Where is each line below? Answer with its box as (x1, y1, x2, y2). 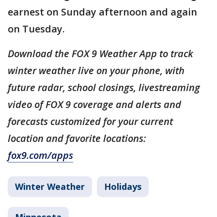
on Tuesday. (8, 22, 67, 35)
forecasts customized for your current (8, 114, 173, 128)
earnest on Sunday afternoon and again (8, 5, 197, 18)
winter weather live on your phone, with (8, 63, 185, 77)
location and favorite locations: (8, 131, 146, 145)
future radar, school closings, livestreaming (8, 80, 200, 94)
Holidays (104, 180, 141, 192)
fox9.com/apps (8, 148, 73, 162)
